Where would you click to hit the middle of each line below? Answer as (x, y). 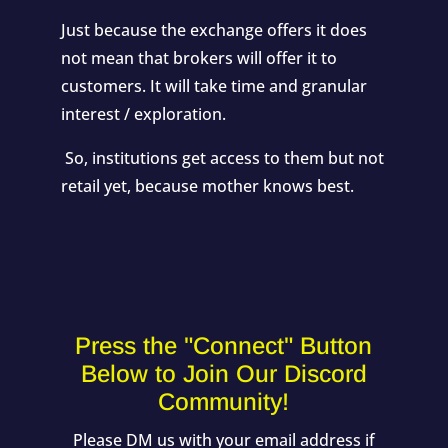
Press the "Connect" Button (224, 345)
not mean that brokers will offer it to (198, 57)
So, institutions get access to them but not (222, 157)
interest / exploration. (143, 113)
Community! (224, 401)
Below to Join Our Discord (223, 373)
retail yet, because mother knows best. (209, 185)
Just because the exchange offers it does (213, 29)
